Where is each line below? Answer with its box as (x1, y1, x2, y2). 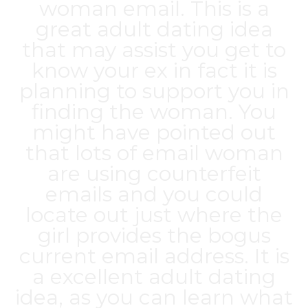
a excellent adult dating (32, 264, 276, 289)
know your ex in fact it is (31, 58, 277, 83)
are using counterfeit (47, 161, 261, 186)
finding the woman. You (32, 99, 276, 124)
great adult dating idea (35, 16, 273, 42)
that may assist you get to (22, 37, 286, 63)
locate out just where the (25, 202, 283, 228)
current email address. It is (19, 243, 289, 269)
